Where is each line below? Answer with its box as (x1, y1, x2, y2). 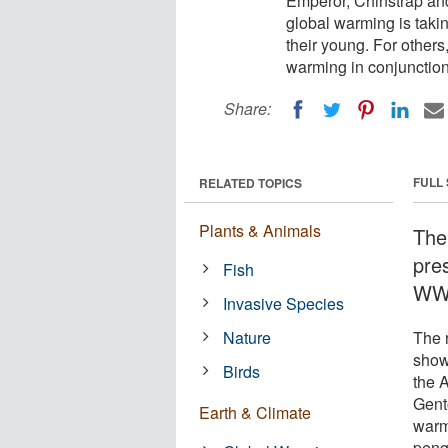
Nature (223, 325, 272, 349)
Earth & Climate (199, 400, 311, 424)
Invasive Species (223, 291, 345, 315)
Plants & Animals (199, 218, 321, 242)
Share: (224, 97, 271, 120)
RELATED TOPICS (199, 173, 302, 192)
